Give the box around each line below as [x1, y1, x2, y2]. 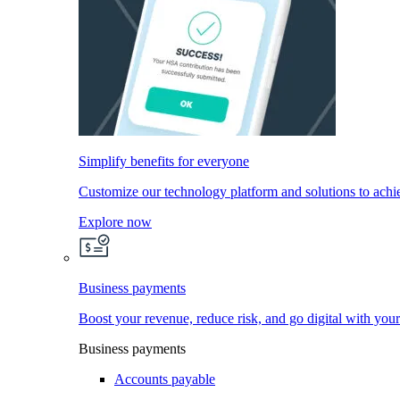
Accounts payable [114, 371, 215, 387]
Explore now [79, 214, 152, 229]
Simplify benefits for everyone [79, 154, 249, 169]
